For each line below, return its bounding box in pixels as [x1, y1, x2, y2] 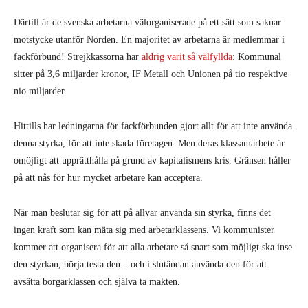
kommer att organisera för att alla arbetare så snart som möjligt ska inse [14, 241, 292, 252]
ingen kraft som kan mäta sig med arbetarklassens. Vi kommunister [14, 224, 274, 235]
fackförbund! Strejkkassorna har [14, 51, 142, 62]
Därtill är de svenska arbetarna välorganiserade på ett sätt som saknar [14, 16, 281, 27]
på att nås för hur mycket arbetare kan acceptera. [14, 172, 206, 183]
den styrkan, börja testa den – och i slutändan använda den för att [14, 258, 267, 269]
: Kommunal [232, 51, 281, 62]
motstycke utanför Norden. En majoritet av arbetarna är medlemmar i [14, 34, 285, 45]
